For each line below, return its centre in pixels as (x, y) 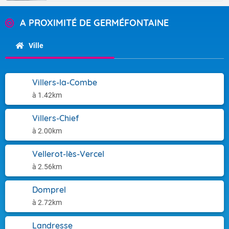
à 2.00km (47, 131)
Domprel (49, 190)
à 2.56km (47, 167)
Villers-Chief (55, 118)
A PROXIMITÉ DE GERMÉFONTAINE (94, 23)
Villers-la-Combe (65, 82)
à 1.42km (47, 95)
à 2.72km (47, 202)
